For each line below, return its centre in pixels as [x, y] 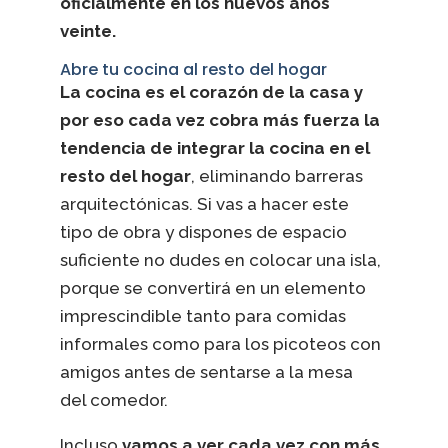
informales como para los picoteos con [220, 343]
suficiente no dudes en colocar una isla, [220, 259]
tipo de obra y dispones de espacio [203, 231]
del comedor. [113, 399]
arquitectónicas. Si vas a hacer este [204, 203]
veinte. [87, 30]
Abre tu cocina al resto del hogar [193, 69]
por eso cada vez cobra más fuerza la [219, 119]
